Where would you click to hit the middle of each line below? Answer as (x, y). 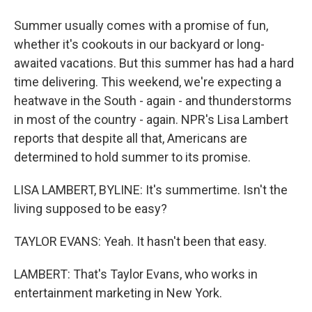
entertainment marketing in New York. (118, 293)
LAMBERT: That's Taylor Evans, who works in (136, 274)
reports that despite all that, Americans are (131, 138)
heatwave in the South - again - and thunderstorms (153, 101)
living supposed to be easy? (91, 209)
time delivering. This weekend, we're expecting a (148, 82)
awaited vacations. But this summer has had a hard (154, 63)
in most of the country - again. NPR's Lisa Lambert (151, 119)
